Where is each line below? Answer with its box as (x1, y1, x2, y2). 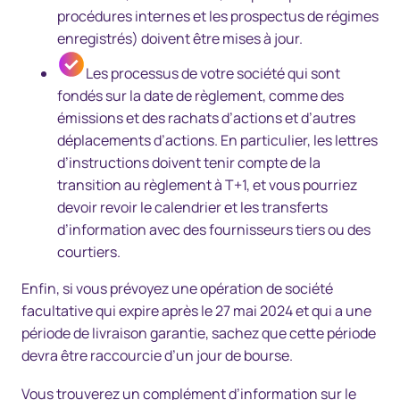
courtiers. (57, 241, 121, 262)
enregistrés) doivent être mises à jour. (57, 28, 303, 48)
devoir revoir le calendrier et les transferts (57, 196, 328, 217)
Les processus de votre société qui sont (86, 62, 340, 83)
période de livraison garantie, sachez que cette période (21, 322, 376, 343)
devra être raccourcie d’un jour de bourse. (21, 345, 293, 365)
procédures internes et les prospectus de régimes (57, 5, 379, 26)
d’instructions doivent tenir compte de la (57, 152, 321, 172)
